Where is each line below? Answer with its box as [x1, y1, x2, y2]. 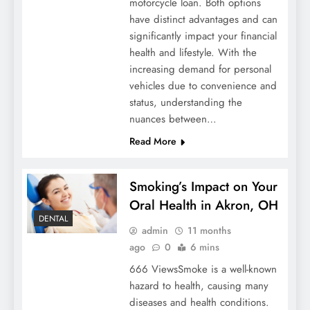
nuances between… [129, 111, 217, 127]
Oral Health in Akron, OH [129, 196, 278, 215]
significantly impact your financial [129, 28, 277, 44]
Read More [129, 134, 176, 149]
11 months [187, 224, 231, 238]
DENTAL [39, 212, 68, 226]
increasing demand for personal [129, 62, 271, 77]
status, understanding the [129, 95, 242, 111]
